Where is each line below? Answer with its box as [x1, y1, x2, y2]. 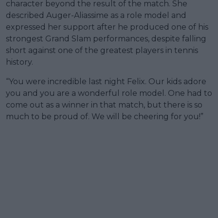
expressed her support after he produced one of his [6, 22, 208, 32]
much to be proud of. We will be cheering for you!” [6, 111, 203, 121]
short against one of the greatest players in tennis [6, 45, 198, 55]
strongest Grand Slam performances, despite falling [6, 34, 206, 43]
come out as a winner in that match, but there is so [6, 100, 202, 109]
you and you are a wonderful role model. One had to [6, 88, 212, 98]
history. [6, 57, 33, 67]
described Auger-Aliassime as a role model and [6, 10, 186, 20]
